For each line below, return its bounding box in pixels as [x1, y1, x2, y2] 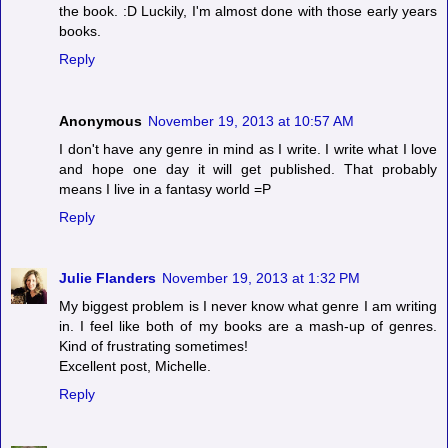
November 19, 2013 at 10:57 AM [148, 112, 354, 129]
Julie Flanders [59, 270, 156, 287]
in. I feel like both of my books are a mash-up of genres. [59, 318, 437, 335]
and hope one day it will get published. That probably [59, 160, 437, 177]
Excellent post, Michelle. [59, 358, 211, 375]
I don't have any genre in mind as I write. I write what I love [59, 140, 437, 157]
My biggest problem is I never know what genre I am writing [59, 298, 437, 315]
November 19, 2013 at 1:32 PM [162, 270, 360, 287]
